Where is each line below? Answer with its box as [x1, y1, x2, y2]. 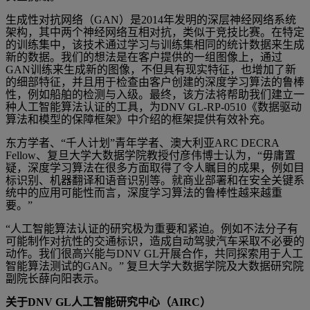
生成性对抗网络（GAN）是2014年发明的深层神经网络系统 [6, 13, 296, 26]
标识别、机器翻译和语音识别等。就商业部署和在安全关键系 [6, 174, 304, 186]
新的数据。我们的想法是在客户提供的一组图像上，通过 [6, 51, 282, 63]
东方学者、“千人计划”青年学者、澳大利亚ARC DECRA [6, 136, 279, 149]
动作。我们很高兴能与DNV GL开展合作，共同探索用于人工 [6, 247, 303, 259]
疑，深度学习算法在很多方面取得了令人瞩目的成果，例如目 [6, 161, 304, 174]
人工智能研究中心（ [71, 295, 171, 308]
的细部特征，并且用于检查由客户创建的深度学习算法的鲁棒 [6, 75, 304, 88]
